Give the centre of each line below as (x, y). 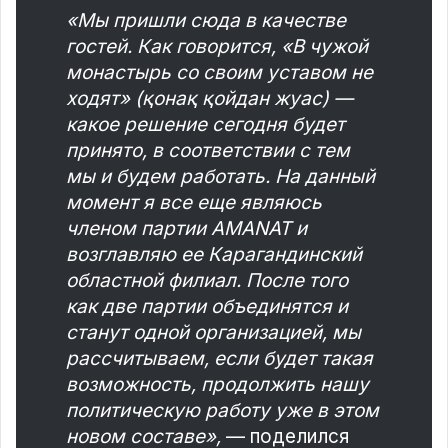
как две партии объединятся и (207, 306)
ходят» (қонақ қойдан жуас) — (209, 98)
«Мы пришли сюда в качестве (206, 20)
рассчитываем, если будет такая (219, 358)
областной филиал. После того (207, 280)
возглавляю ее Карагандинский (214, 254)
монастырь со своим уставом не (219, 72)
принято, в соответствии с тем (208, 150)
